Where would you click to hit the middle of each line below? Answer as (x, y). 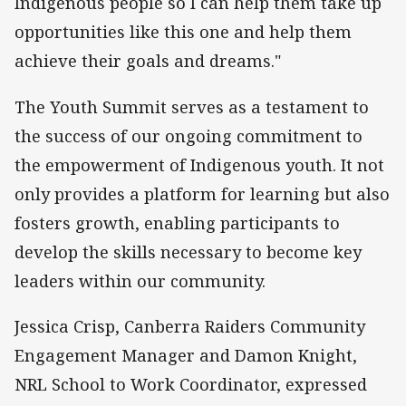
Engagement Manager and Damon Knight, (186, 355)
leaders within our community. (142, 280)
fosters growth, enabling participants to (177, 222)
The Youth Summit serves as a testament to (192, 106)
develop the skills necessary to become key (188, 251)
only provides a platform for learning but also (202, 193)
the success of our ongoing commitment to (188, 135)
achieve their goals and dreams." (150, 61)
